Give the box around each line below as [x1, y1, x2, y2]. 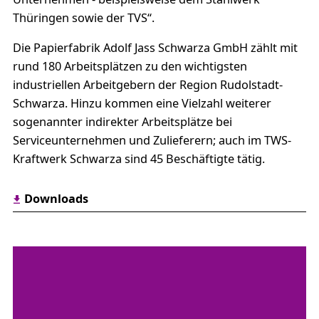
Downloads [23, 190, 88, 206]
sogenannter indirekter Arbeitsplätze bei [12, 113, 232, 130]
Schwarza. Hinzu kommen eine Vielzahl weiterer [12, 95, 271, 111]
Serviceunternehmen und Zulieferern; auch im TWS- [12, 132, 291, 148]
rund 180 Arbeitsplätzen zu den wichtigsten [12, 58, 247, 74]
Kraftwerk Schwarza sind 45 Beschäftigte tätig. [12, 150, 265, 167]
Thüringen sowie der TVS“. [12, 9, 155, 26]
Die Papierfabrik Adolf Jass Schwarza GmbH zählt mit [12, 39, 298, 56]
